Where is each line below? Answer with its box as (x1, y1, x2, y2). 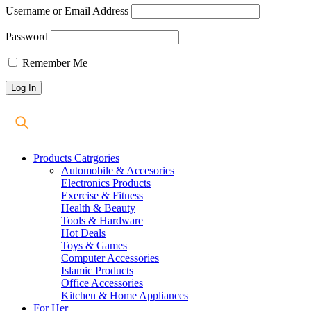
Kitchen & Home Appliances (61, 289, 188, 302)
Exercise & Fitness (61, 190, 143, 202)
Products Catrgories (33, 152, 119, 165)
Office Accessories (61, 277, 143, 289)
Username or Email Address (6, 5, 128, 17)
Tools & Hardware (61, 215, 143, 227)
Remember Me (19, 57, 87, 69)
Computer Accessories (61, 252, 159, 264)
